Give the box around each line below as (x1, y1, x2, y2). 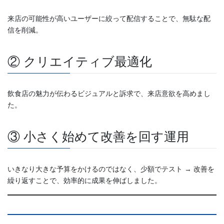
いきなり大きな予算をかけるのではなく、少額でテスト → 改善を (7, 164, 214, 173)
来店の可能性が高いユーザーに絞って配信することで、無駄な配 (7, 14, 210, 23)
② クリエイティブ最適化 (7, 55, 152, 69)
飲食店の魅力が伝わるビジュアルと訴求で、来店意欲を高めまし (7, 89, 210, 98)
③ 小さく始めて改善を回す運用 (7, 130, 189, 144)
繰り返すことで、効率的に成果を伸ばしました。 (7, 176, 161, 184)
